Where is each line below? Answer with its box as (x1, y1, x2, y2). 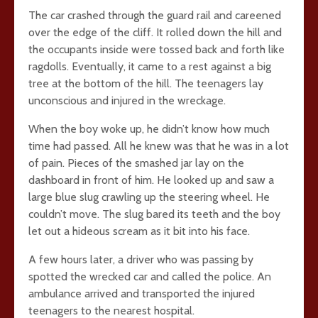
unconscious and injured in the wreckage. (28, 94, 226, 107)
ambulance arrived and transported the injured (28, 287, 255, 300)
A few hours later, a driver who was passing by (28, 253, 253, 266)
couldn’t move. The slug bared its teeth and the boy (28, 207, 280, 221)
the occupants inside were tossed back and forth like (28, 43, 285, 56)
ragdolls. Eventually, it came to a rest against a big (28, 60, 271, 73)
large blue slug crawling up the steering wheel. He (28, 190, 270, 204)
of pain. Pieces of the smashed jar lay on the (28, 156, 244, 170)
